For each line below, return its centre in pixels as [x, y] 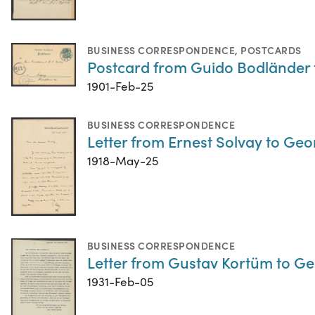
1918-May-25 [123, 161]
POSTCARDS [271, 50]
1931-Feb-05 [120, 282]
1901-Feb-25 [120, 86]
